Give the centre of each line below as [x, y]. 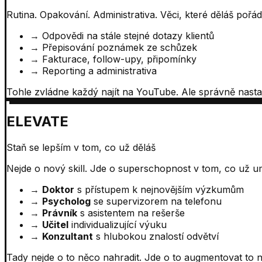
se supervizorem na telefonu [158, 201]
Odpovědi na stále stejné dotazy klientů [128, 35]
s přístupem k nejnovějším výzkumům [161, 189]
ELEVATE [37, 121]
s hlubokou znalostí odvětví [157, 236]
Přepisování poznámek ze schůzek [120, 47]
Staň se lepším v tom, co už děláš [81, 147]
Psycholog [66, 201]
